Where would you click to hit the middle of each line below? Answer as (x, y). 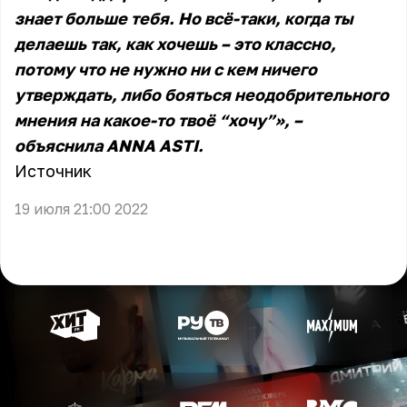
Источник (53, 171)
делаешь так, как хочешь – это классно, (175, 44)
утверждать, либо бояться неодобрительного (202, 94)
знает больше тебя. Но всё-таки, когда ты (184, 18)
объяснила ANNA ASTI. (109, 145)
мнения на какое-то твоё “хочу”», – (159, 120)
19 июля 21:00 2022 (81, 209)
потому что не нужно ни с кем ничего (166, 69)
